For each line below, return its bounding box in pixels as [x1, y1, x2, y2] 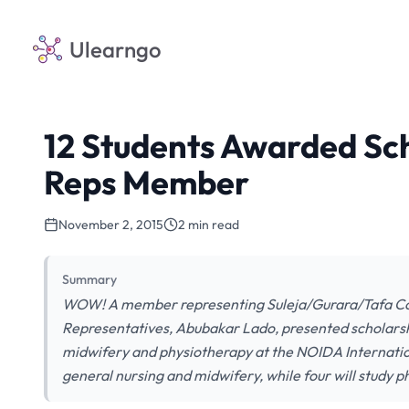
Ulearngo [69, 36, 162, 63]
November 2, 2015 [58, 216, 163, 233]
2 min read [178, 216, 239, 233]
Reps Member [44, 162, 249, 203]
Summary [62, 271, 117, 288]
